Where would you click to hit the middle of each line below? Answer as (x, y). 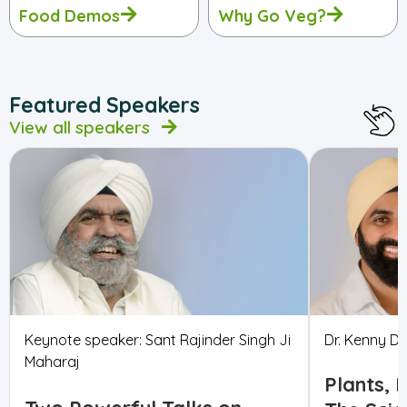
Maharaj (52, 362)
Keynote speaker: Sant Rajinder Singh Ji (158, 340)
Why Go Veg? (272, 16)
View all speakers (79, 128)
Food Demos (69, 16)
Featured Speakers (104, 105)
